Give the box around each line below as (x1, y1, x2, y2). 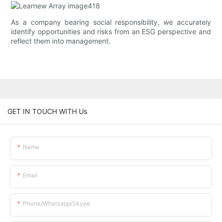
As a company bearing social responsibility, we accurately (11, 18, 211, 27)
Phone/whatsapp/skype (23, 199, 90, 207)
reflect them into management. (11, 37, 111, 46)
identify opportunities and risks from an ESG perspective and (11, 27, 211, 36)
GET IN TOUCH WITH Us (7, 107, 87, 115)
